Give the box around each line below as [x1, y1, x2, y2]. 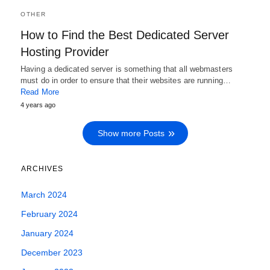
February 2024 [21, 209, 78, 219]
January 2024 [21, 228, 74, 238]
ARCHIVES [21, 164, 63, 173]
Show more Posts [97, 128, 165, 138]
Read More [20, 87, 59, 96]
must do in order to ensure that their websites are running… [20, 75, 231, 85]
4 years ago [20, 101, 55, 108]
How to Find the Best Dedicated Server [20, 28, 229, 42]
